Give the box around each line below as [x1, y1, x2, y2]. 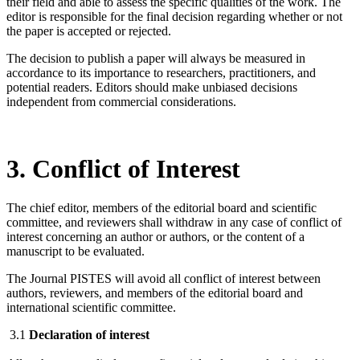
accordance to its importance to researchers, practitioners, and [6, 66, 316, 80]
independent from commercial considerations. [6, 95, 236, 109]
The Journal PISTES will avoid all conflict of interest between [6, 271, 321, 285]
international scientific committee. [6, 300, 176, 314]
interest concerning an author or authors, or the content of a [6, 229, 305, 243]
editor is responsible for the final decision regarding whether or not [6, 10, 342, 24]
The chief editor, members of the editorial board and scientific [6, 200, 317, 215]
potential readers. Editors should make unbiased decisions [6, 80, 297, 95]
